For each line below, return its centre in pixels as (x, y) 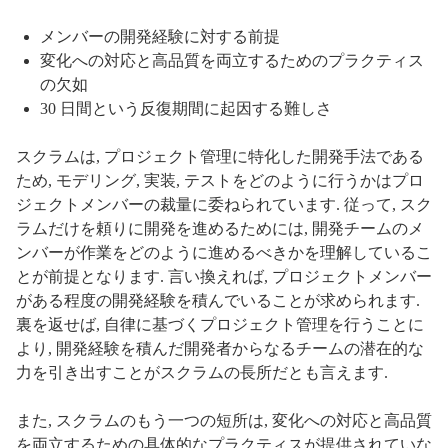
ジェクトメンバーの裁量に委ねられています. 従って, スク (224, 204)
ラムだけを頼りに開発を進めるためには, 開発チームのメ (220, 228)
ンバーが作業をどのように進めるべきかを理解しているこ (224, 252)
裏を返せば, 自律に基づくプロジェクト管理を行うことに (220, 324)
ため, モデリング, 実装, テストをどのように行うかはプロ (220, 180)
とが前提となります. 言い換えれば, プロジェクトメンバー (224, 276)
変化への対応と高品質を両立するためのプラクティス (232, 60)
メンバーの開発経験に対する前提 (160, 36)
